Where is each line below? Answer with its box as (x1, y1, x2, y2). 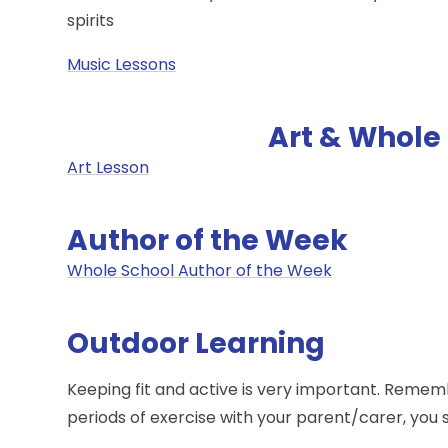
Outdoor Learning (67, 323, 326, 363)
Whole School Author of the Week (67, 258, 333, 282)
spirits (67, 8, 119, 32)
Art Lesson (67, 155, 150, 179)
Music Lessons (67, 52, 177, 76)
